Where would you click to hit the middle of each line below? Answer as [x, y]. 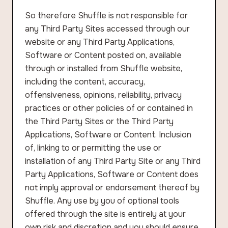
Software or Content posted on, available [103, 55]
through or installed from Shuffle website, [104, 68]
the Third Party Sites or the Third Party [99, 121]
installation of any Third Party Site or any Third [113, 161]
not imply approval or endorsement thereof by [112, 188]
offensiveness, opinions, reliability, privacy [103, 95]
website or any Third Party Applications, [100, 42]
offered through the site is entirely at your [105, 214]
